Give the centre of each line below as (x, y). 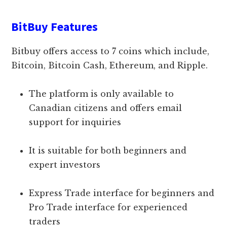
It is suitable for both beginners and (108, 150)
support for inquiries (78, 122)
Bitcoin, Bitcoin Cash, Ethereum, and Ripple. (110, 65)
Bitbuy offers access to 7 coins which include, (110, 51)
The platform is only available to (102, 93)
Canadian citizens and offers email (106, 108)
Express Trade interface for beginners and (122, 193)
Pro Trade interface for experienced (108, 207)
